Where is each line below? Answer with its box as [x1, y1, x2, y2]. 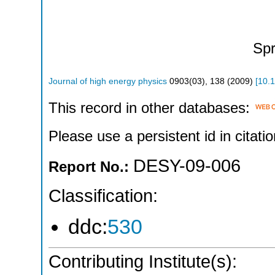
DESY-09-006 [133, 156, 241, 176]
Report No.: [48, 158, 133, 176]
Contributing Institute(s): [48, 252, 237, 272]
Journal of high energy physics [48, 76, 167, 86]
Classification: [48, 185, 158, 206]
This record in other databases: [48, 99, 254, 117]
